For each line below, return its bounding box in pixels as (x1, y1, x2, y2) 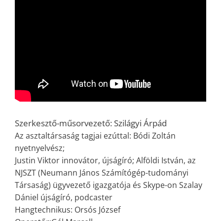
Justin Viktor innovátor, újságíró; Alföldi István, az (15, 155, 196, 166)
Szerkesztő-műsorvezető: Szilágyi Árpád (15, 117, 167, 129)
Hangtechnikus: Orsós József (15, 204, 120, 216)
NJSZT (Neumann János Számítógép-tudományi (15, 167, 188, 179)
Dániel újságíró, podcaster (15, 192, 112, 203)
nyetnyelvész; (15, 143, 65, 154)
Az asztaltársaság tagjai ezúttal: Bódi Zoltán (15, 130, 176, 142)
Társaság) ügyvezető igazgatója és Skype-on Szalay (15, 180, 202, 191)
